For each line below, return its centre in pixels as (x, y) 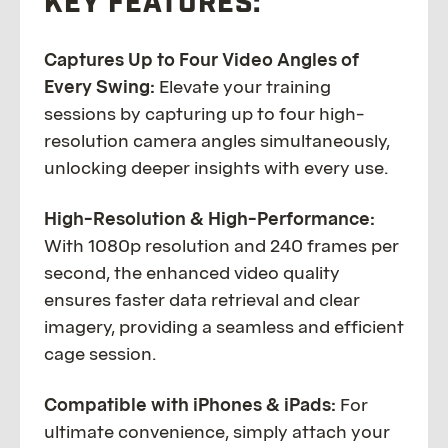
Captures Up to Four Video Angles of (201, 60)
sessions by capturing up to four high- (204, 114)
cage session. (100, 354)
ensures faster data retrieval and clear (202, 300)
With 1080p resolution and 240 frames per (221, 246)
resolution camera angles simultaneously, (217, 141)
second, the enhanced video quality (192, 273)
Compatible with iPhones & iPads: (190, 405)
